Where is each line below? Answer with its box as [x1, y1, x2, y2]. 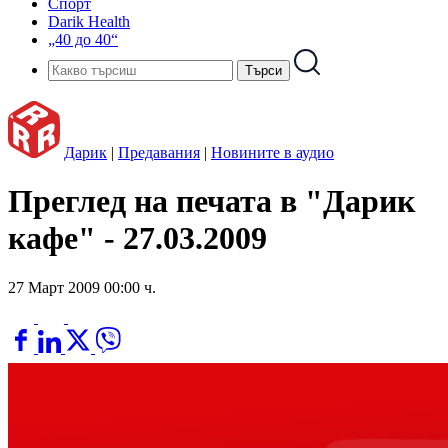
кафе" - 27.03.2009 [8, 220, 267, 257]
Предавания [118, 144, 200, 161]
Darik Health [48, 13, 130, 30]
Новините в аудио [211, 144, 334, 161]
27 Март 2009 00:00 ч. [8, 278, 156, 296]
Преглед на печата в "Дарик [8, 183, 415, 220]
